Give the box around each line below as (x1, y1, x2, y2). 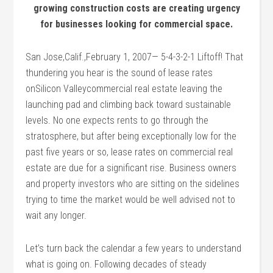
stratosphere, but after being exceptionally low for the (26, 130, 237, 142)
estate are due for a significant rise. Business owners (26, 162, 237, 174)
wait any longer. (26, 210, 87, 221)
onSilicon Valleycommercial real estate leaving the (26, 83, 223, 94)
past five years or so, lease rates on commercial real (26, 146, 233, 158)
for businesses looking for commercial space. (40, 18, 233, 30)
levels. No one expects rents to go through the (26, 115, 209, 126)
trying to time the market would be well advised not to (26, 194, 236, 205)
